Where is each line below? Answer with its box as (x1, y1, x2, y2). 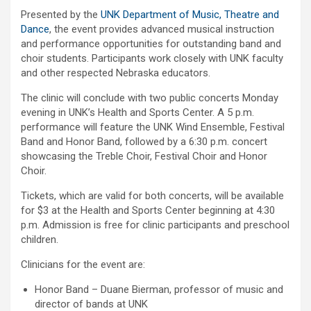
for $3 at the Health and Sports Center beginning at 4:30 (21, 204, 275, 217)
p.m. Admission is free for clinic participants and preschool (21, 219, 289, 232)
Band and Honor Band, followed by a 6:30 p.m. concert (21, 135, 267, 149)
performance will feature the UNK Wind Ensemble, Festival (21, 121, 285, 134)
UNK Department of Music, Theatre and (101, 8, 279, 22)
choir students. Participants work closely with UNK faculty (21, 52, 283, 65)
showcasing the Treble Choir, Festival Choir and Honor (21, 150, 267, 163)
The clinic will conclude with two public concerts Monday (21, 92, 278, 105)
